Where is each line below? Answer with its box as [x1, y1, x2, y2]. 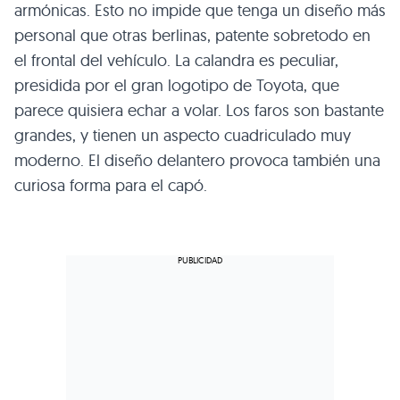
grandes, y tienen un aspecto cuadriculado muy [14, 125, 351, 146]
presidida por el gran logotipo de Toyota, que [14, 75, 339, 96]
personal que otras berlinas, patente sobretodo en [14, 25, 371, 46]
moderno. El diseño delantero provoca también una [14, 150, 380, 171]
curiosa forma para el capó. [14, 175, 207, 196]
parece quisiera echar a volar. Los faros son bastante [14, 100, 384, 121]
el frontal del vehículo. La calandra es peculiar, [14, 50, 338, 71]
